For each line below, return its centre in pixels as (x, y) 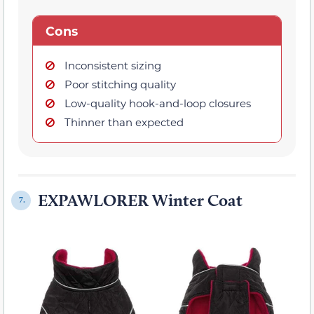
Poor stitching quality (120, 84)
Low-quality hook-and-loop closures (158, 103)
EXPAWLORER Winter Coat (140, 200)
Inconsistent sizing (113, 65)
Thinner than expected (124, 122)
